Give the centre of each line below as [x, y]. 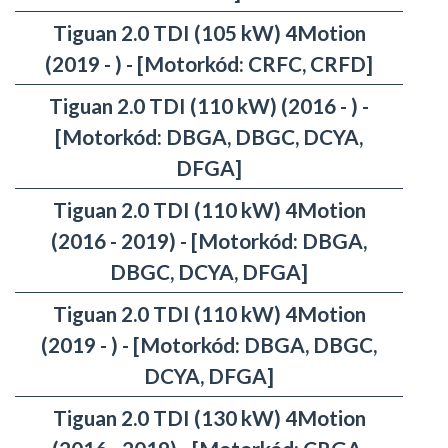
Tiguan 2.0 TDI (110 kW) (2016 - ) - [209, 106]
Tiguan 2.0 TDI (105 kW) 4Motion [209, 33]
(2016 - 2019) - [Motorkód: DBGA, [209, 241]
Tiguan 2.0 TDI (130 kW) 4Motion [209, 418]
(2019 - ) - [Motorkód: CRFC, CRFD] [209, 64]
